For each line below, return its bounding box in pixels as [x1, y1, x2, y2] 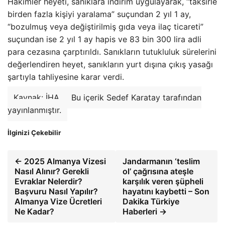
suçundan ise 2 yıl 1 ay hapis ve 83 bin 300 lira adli [8, 34, 201, 44]
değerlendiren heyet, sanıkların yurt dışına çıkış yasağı [8, 59, 213, 69]
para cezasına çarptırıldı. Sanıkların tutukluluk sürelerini [8, 46, 216, 57]
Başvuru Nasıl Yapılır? [15, 186, 98, 196]
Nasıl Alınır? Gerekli [15, 166, 89, 176]
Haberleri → [123, 206, 167, 216]
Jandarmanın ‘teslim [123, 156, 200, 166]
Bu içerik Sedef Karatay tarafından [71, 92, 201, 102]
